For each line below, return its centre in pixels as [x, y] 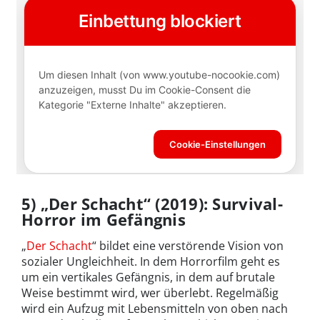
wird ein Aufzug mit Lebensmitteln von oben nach [155, 308]
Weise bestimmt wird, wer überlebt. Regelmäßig [150, 292]
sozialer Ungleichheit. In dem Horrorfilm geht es [151, 261]
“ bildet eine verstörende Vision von [188, 245]
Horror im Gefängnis [104, 219]
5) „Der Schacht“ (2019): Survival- [152, 203]
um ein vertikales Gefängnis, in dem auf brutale [148, 277]
